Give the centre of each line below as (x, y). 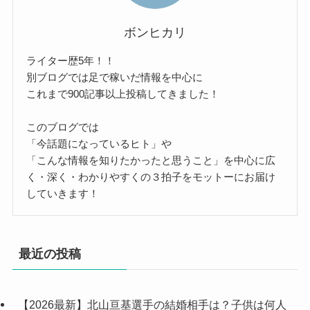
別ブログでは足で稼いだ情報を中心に (115, 77)
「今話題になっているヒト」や (99, 144)
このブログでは (63, 127)
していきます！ (63, 193)
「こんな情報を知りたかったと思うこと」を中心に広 (151, 160)
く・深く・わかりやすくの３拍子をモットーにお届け (151, 177)
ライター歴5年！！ (71, 61)
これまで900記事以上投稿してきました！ (123, 94)
